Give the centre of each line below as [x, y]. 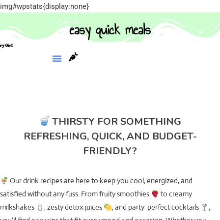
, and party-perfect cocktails [156, 207]
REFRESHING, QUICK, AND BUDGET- [110, 137]
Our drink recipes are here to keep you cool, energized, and [101, 181]
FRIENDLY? [110, 151]
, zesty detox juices [74, 207]
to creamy [176, 194]
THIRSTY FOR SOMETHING [116, 122]
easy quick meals [110, 30]
